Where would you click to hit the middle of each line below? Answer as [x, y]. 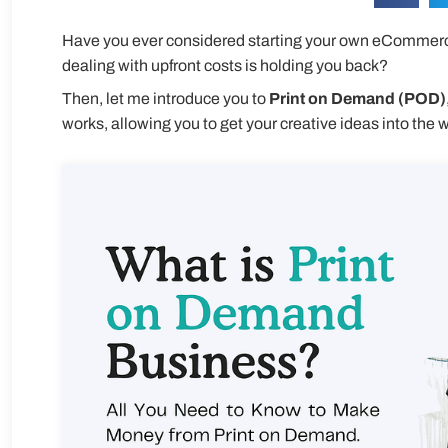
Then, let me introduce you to [165, 98]
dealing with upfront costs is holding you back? [225, 65]
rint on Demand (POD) [363, 98]
